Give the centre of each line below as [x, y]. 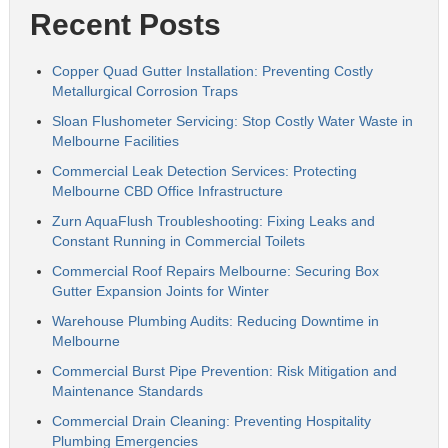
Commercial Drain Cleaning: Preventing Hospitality [211, 421]
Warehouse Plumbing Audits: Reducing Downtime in [215, 321]
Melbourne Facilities [115, 141]
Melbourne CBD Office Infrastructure [167, 191]
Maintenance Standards [127, 391]
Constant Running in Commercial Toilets [178, 241]
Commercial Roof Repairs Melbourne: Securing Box [215, 271]
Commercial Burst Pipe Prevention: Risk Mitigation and [224, 371]
